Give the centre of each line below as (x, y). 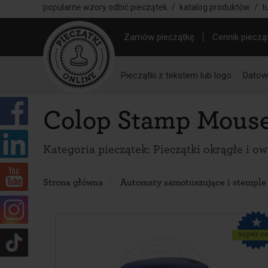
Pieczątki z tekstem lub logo (176, 75)
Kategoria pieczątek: (98, 150)
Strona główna (73, 182)
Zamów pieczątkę (159, 37)
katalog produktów (215, 7)
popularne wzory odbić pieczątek (105, 7)
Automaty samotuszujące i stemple (193, 182)
